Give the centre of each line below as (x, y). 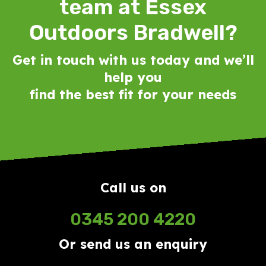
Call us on (133, 187)
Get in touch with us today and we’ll (133, 60)
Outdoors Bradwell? (133, 32)
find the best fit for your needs (133, 94)
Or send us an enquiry (133, 244)
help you (133, 77)
